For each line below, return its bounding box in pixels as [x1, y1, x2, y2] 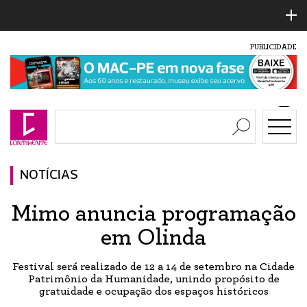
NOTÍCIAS [20, 168, 78, 182]
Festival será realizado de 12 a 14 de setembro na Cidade [12, 260, 295, 272]
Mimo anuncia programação [11, 201, 296, 225]
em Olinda [101, 225, 206, 249]
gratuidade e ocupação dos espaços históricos [38, 285, 269, 297]
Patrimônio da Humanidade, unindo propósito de [27, 273, 280, 284]
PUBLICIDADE [250, 43, 297, 51]
